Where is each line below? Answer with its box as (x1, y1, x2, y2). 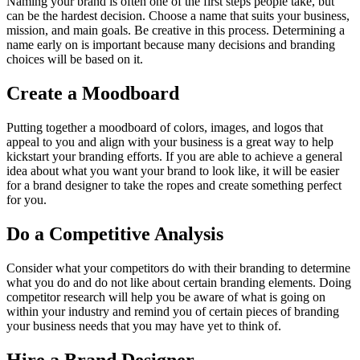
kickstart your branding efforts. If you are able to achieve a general (6, 149, 342, 164)
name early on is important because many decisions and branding (6, 38, 335, 52)
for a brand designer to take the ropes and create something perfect (6, 178, 342, 193)
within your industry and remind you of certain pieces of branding (6, 304, 339, 318)
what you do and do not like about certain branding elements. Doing (6, 275, 351, 289)
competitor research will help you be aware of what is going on (6, 289, 325, 304)
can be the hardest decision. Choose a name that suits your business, (6, 9, 350, 23)
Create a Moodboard (6, 83, 179, 104)
